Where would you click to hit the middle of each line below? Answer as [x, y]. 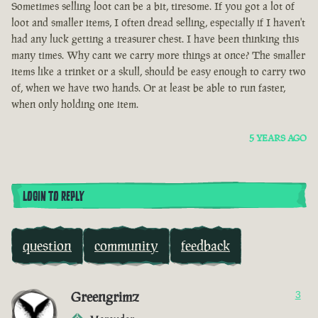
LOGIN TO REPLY [53, 197]
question [47, 246]
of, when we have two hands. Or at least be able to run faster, [148, 88]
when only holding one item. [75, 104]
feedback [205, 246]
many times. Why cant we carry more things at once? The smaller [158, 55]
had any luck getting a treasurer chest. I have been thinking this [155, 39]
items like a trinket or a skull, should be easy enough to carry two [159, 72]
